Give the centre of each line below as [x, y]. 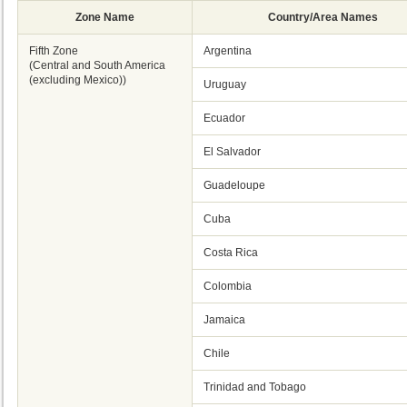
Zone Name [105, 17]
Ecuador [224, 118]
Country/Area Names [323, 17]
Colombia [228, 286]
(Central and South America [97, 65]
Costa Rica [231, 253]
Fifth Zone [54, 51]
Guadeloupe [234, 185]
